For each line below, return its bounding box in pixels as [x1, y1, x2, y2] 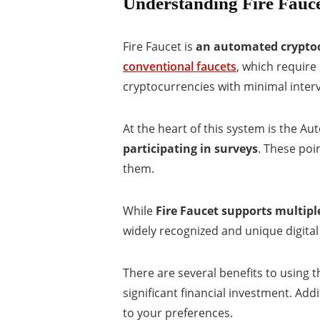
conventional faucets [123, 58, 236, 74]
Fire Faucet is [123, 38, 196, 54]
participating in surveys [123, 140, 258, 156]
